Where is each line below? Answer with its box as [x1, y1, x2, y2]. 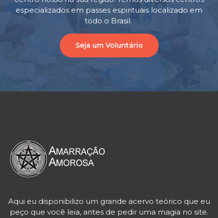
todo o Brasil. [84, 16, 134, 25]
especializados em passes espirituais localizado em [16, 5, 202, 15]
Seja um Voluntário [75, 40, 143, 50]
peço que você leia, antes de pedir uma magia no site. [10, 207, 208, 217]
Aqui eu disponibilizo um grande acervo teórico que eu [8, 196, 210, 206]
